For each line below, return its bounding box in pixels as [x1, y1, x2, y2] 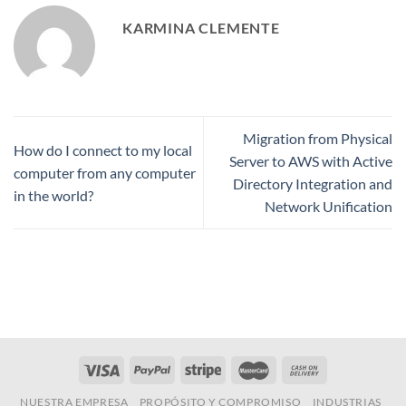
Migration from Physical [243, 130, 392, 148]
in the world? [14, 186, 93, 204]
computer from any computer [14, 163, 196, 181]
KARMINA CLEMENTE [122, 19, 280, 37]
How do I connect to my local [14, 140, 192, 159]
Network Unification [265, 198, 392, 216]
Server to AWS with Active [229, 152, 392, 170]
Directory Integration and [233, 175, 392, 193]
